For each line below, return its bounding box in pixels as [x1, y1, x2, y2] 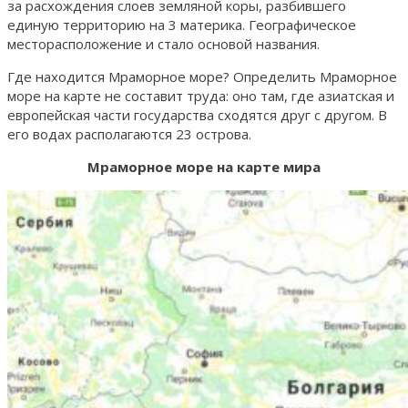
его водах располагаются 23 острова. [7, 124, 251, 143]
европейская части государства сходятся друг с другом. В [7, 105, 387, 124]
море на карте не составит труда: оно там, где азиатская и [7, 86, 394, 105]
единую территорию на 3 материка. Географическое [7, 15, 356, 34]
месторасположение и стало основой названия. [7, 34, 320, 53]
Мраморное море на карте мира [87, 157, 321, 176]
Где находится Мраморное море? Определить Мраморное [7, 66, 397, 86]
